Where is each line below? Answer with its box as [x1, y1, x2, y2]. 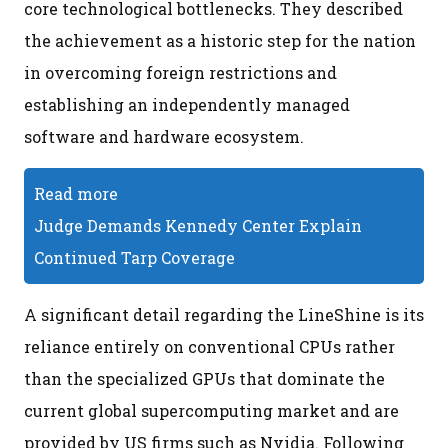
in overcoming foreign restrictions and [24, 61, 337, 83]
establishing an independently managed [24, 93, 350, 115]
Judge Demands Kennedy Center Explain [34, 214, 362, 236]
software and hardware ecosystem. [24, 125, 304, 147]
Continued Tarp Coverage [34, 246, 235, 268]
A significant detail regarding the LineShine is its [24, 303, 424, 325]
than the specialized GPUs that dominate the [24, 367, 385, 389]
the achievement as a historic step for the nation [24, 29, 416, 51]
